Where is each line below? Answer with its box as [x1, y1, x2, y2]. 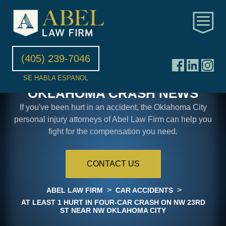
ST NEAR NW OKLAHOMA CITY [60, 206, 166, 214]
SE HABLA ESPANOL [23, 74, 88, 82]
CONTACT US [86, 159, 140, 168]
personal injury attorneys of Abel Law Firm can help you [14, 115, 212, 124]
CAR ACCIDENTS [116, 186, 173, 194]
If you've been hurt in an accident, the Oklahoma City [19, 102, 207, 111]
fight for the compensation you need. [48, 127, 178, 136]
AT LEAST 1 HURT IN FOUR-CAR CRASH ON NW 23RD [21, 198, 205, 206]
